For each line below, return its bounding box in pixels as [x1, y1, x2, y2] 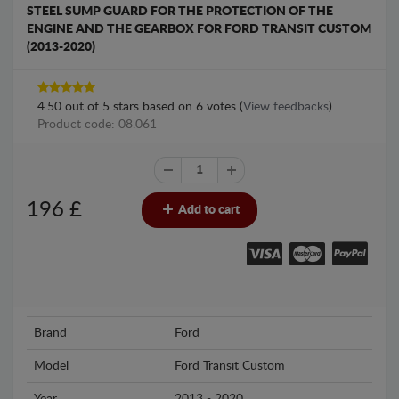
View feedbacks [243, 101, 329, 113]
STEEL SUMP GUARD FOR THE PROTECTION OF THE [27, 5, 333, 18]
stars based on [110, 101, 196, 113]
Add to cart [175, 204, 240, 216]
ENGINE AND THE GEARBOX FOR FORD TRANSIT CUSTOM [27, 23, 371, 36]
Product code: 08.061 [37, 118, 157, 131]
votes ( [203, 101, 243, 113]
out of [61, 101, 102, 113]
